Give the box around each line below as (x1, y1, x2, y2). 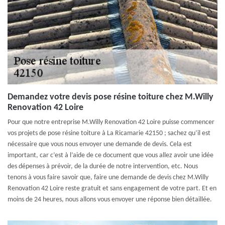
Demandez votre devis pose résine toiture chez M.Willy (8, 92, 213, 102)
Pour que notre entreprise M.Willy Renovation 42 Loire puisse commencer (8, 119, 214, 126)
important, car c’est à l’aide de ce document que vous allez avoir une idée (8, 152, 213, 159)
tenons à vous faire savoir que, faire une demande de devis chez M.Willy (8, 174, 208, 181)
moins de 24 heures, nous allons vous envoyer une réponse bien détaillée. (8, 196, 212, 203)
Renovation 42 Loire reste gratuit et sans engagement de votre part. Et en (8, 185, 216, 192)
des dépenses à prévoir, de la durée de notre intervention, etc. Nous (8, 163, 198, 170)
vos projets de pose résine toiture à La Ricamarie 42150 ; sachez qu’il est (8, 130, 210, 137)
